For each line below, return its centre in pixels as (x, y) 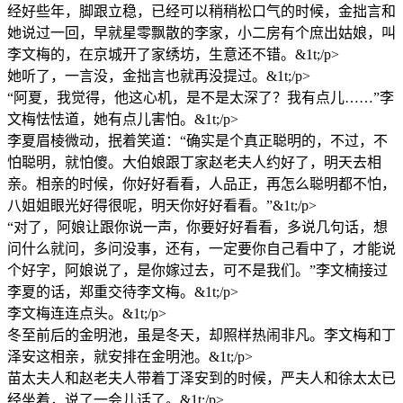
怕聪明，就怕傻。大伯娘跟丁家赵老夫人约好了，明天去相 (194, 162)
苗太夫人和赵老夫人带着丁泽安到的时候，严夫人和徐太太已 (201, 378)
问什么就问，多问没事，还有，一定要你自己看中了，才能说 (201, 248)
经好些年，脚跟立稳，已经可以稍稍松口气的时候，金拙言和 (201, 11)
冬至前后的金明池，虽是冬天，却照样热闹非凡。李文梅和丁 (201, 335)
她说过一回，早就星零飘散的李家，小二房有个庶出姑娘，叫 (201, 32)
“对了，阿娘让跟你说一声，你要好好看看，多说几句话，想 (197, 227)
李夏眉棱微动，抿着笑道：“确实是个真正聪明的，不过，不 (197, 140)
